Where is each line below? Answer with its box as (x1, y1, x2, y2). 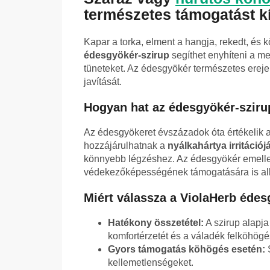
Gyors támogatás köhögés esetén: (108, 244, 265, 255)
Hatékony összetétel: (108, 218, 204, 228)
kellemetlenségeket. (108, 257, 193, 268)
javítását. (84, 77, 122, 87)
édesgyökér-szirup (84, 50, 169, 61)
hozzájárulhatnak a (84, 140, 168, 151)
